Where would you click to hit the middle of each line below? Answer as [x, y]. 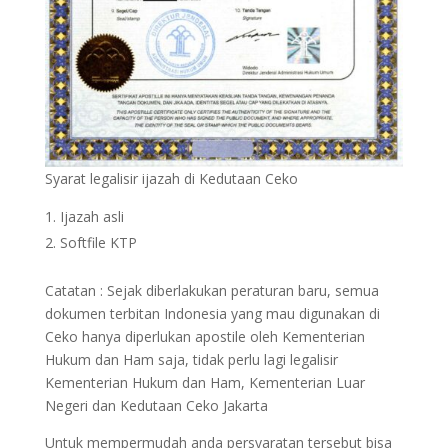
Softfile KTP [98, 242]
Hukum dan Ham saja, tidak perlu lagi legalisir [191, 359]
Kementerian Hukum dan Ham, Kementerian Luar [204, 382]
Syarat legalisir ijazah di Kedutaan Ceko [171, 178]
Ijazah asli [91, 216]
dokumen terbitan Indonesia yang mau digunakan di [212, 313]
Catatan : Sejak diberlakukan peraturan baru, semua [211, 290]
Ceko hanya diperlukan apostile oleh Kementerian [204, 336]
